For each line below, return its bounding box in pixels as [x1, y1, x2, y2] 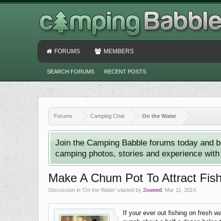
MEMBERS [104, 48, 134, 55]
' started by [115, 187, 143, 193]
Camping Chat [90, 113, 124, 119]
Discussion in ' [48, 187, 83, 193]
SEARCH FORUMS [47, 69, 94, 74]
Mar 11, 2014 [165, 187, 196, 193]
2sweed [143, 187, 162, 193]
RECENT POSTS [104, 69, 146, 74]
